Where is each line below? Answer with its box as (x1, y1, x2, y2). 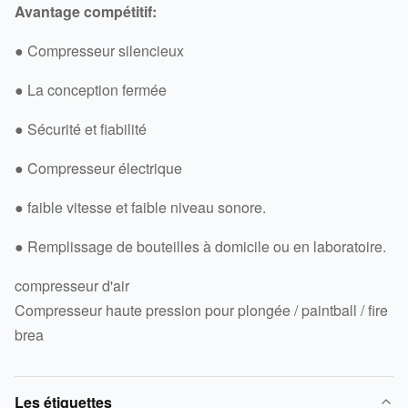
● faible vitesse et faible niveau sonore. (15, 196, 266, 218)
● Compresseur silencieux (15, 39, 184, 61)
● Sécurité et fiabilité (15, 117, 147, 139)
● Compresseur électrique (15, 157, 182, 178)
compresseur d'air (15, 274, 129, 296)
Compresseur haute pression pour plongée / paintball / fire (15, 299, 388, 321)
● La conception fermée (15, 78, 167, 100)
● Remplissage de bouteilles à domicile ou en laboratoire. (15, 235, 386, 257)
